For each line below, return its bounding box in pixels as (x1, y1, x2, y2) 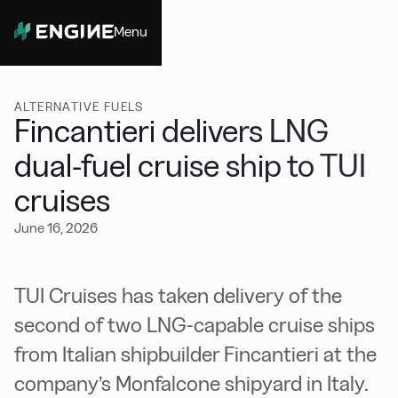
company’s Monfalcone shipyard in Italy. (14, 371, 369, 395)
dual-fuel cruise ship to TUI (14, 148, 366, 183)
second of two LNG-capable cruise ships (14, 313, 375, 337)
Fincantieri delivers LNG (14, 114, 329, 148)
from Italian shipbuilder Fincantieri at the (14, 342, 377, 366)
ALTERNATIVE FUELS (14, 99, 144, 114)
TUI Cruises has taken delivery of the (14, 283, 342, 307)
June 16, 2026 (14, 220, 98, 235)
